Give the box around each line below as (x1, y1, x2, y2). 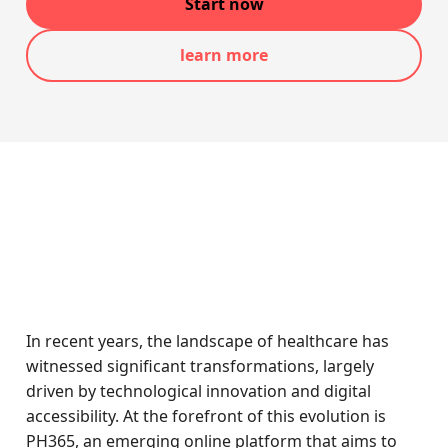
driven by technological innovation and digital (26, 380, 372, 402)
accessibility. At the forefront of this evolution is (26, 405, 387, 427)
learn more (180, 44, 268, 66)
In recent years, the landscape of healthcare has (26, 330, 390, 352)
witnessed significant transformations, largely (26, 355, 375, 377)
